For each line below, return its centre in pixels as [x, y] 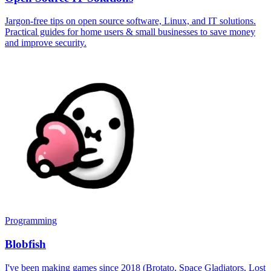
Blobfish [25, 244]
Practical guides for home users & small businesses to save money [130, 32]
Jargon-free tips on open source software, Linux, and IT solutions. [130, 21]
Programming [31, 221]
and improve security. [46, 43]
